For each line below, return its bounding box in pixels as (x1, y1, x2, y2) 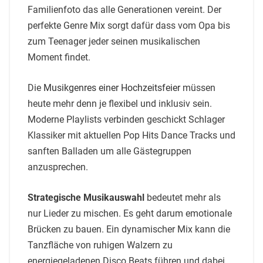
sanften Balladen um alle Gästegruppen (28, 145, 191, 157)
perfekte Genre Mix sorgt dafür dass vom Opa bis (28, 19, 230, 31)
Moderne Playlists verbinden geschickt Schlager (28, 113, 225, 125)
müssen (180, 82, 215, 93)
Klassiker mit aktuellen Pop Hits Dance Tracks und (28, 129, 235, 141)
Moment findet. (28, 51, 90, 63)
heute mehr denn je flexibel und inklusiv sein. (28, 97, 212, 109)
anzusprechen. (28, 161, 88, 173)
